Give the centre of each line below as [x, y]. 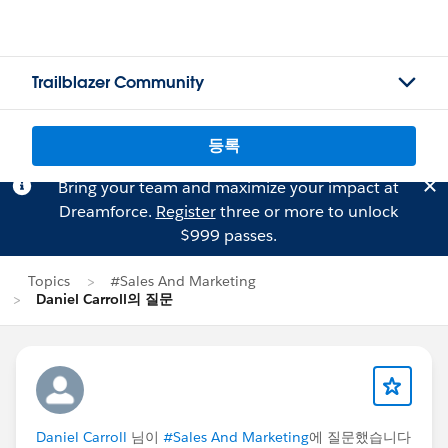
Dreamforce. [107, 211]
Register [185, 211]
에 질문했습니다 [360, 437]
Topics [49, 281]
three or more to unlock [306, 211]
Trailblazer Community [118, 82]
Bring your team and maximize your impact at [228, 187]
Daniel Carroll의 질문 [104, 299]
